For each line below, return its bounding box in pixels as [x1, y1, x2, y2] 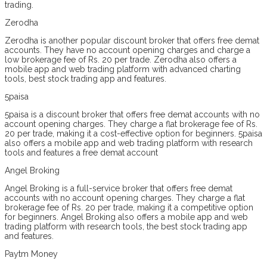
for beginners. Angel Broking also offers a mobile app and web [5, 212, 248, 222]
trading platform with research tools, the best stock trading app [5, 221, 247, 231]
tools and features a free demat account [5, 147, 158, 157]
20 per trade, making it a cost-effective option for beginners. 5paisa [5, 128, 262, 138]
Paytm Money [5, 249, 58, 259]
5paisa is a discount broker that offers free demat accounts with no [5, 109, 260, 119]
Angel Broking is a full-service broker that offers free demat [5, 183, 232, 193]
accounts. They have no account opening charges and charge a [5, 45, 250, 55]
